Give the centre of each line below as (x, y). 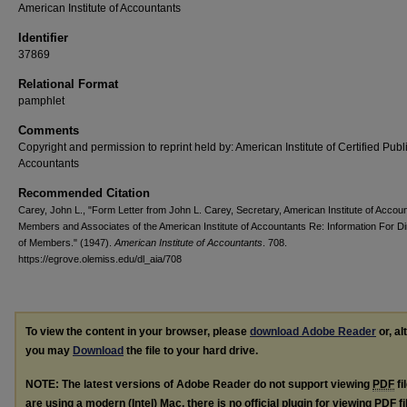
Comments (49, 130)
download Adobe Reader (313, 332)
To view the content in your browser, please (138, 332)
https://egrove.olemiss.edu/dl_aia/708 (100, 259)
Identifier (43, 38)
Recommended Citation (84, 193)
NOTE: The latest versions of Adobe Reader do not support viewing (199, 384)
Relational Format (68, 84)
